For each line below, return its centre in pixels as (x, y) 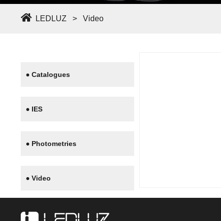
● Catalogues (48, 74)
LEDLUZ (51, 18)
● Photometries (51, 143)
